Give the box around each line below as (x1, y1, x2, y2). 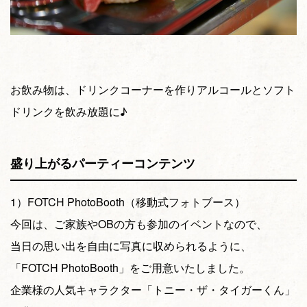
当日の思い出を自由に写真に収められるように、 (10, 237, 251, 254)
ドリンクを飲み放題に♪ (10, 103, 127, 119)
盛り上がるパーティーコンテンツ (10, 153, 195, 172)
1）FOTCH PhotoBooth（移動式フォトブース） (10, 193, 245, 210)
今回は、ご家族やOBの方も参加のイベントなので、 (10, 215, 267, 232)
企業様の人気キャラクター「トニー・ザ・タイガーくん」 (10, 281, 295, 297)
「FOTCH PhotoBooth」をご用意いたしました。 (10, 259, 250, 275)
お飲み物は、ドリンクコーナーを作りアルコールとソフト (10, 81, 295, 97)
